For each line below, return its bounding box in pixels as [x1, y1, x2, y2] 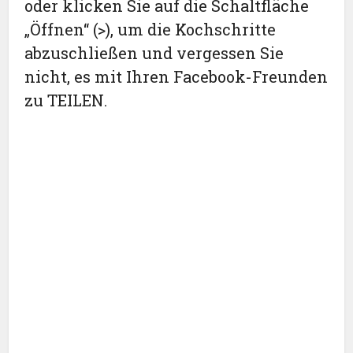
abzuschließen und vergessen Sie [24, 43, 284, 64]
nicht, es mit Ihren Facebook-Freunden [24, 66, 329, 87]
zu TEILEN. [24, 90, 108, 111]
